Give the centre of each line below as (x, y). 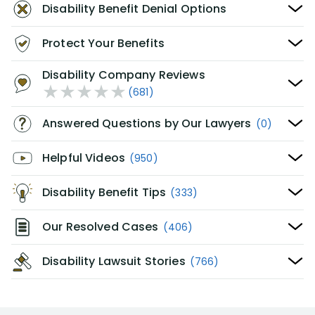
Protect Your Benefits (103, 43)
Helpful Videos (84, 158)
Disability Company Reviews (124, 75)
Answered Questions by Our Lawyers (147, 123)
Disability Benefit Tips (104, 192)
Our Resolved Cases (101, 227)
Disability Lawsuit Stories (114, 261)
